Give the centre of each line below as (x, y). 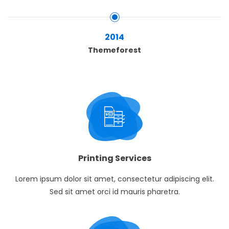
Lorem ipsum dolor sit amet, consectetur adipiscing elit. (114, 179)
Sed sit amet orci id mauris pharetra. (114, 192)
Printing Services (114, 158)
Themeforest (114, 50)
